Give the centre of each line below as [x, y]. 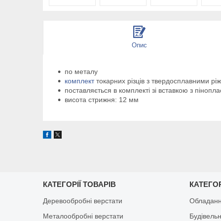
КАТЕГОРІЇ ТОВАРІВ [80, 184]
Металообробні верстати [83, 216]
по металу [81, 71]
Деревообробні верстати [83, 201]
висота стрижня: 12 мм [102, 99]
